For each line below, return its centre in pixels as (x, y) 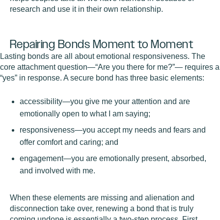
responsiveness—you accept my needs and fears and (113, 130)
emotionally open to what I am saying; (85, 114)
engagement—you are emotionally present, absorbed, (113, 158)
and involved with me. (57, 171)
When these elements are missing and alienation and (102, 198)
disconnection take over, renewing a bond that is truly (102, 208)
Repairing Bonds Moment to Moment (102, 44)
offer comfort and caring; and (69, 142)
